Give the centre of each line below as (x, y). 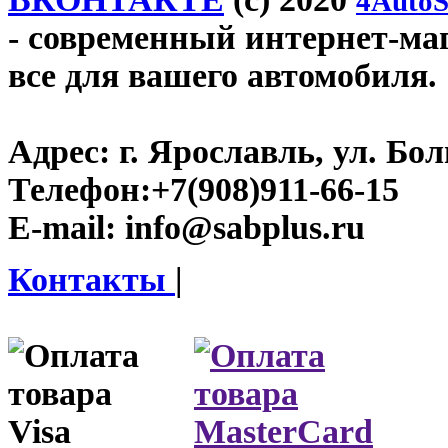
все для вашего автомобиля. (222, 76)
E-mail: (62, 228)
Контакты (91, 280)
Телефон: (79, 190)
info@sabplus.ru (240, 228)
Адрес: (59, 152)
